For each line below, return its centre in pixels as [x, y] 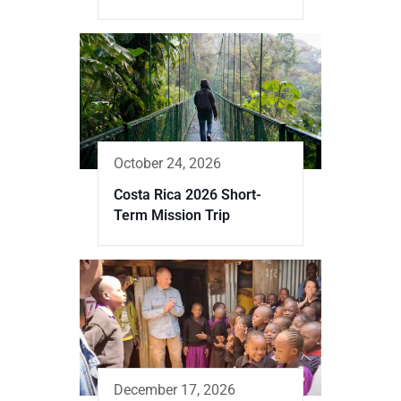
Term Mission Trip [172, 215]
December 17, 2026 [175, 389]
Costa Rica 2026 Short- [188, 194]
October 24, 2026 [167, 163]
